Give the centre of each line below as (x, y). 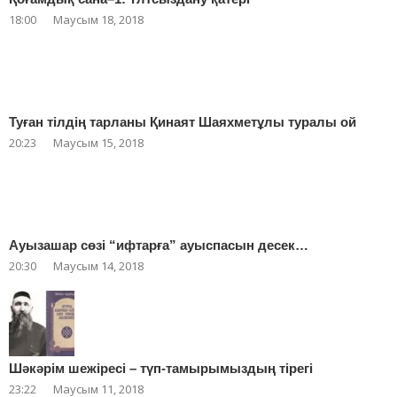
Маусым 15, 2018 (98, 143)
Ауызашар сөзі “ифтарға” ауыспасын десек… (159, 245)
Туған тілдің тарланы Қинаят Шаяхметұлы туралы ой (183, 122)
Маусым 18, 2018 (98, 20)
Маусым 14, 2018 (98, 266)
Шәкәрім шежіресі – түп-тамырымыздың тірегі (161, 369)
